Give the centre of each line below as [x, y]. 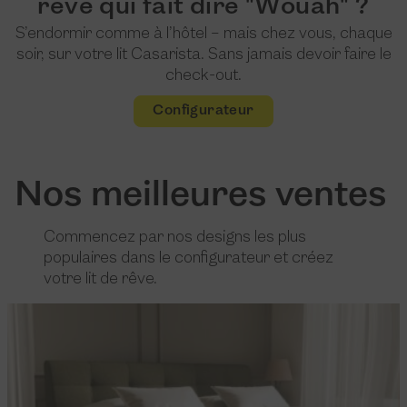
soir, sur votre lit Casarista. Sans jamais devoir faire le [203, 55]
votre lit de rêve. [100, 280]
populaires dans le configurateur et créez [189, 259]
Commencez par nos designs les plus [175, 238]
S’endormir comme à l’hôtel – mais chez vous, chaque [203, 35]
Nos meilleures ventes [201, 197]
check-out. [203, 76]
